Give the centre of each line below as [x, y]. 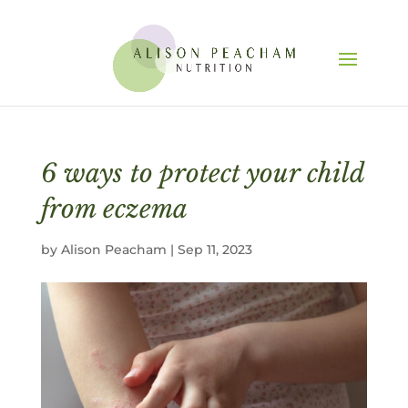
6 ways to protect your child [202, 173]
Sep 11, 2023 [214, 250]
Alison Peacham [113, 250]
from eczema [114, 209]
